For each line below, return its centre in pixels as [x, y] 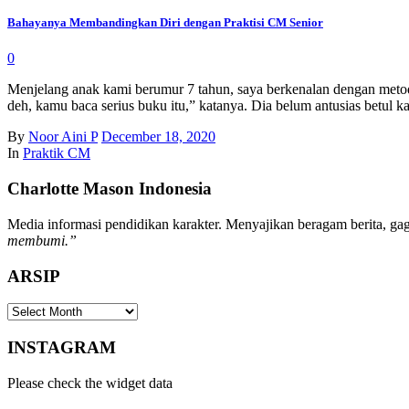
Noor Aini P [63, 137]
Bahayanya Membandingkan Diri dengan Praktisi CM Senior [165, 23]
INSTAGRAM [62, 347]
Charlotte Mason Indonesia [110, 189]
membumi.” [42, 240]
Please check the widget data [90, 383]
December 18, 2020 [158, 137]
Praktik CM [57, 153]
